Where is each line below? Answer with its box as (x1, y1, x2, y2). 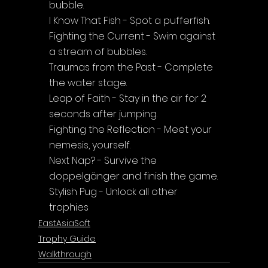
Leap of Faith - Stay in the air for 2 (49, 91, 209, 105)
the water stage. (49, 75, 127, 90)
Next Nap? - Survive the (49, 153, 159, 167)
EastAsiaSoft (38, 217, 90, 229)
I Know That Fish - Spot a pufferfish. (49, 13, 210, 28)
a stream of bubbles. (49, 44, 147, 59)
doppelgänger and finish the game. (49, 169, 218, 183)
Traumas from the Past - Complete (49, 60, 215, 74)
